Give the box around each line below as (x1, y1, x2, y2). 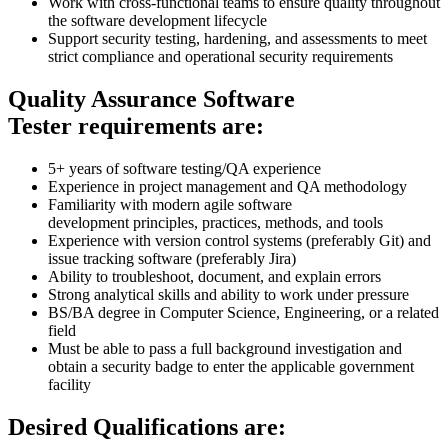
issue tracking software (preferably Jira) (48, 249, 296, 267)
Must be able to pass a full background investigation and (48, 339, 402, 357)
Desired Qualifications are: (8, 413, 286, 440)
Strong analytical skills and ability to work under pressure (48, 285, 409, 303)
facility (48, 375, 91, 393)
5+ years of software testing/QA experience (48, 159, 321, 177)
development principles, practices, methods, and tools (48, 213, 383, 231)
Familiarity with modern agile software (48, 195, 292, 213)
